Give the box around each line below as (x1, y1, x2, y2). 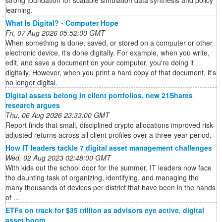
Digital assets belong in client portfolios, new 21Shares (5, 90, 193, 101)
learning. (5, 5, 33, 15)
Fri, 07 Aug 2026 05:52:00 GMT (5, 28, 105, 38)
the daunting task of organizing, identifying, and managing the (5, 172, 199, 183)
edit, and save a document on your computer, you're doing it (5, 57, 194, 68)
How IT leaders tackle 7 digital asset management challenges (5, 143, 212, 153)
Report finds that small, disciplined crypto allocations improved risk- (5, 120, 215, 130)
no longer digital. (5, 77, 57, 88)
